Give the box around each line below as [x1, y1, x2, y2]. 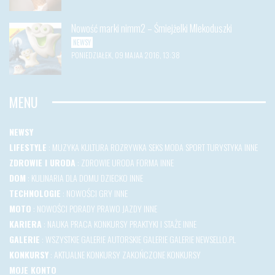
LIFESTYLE [9, 140, 47, 153]
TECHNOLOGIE [9, 186, 61, 199]
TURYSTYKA [207, 140, 242, 153]
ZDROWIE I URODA [9, 155, 76, 169]
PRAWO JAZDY [97, 201, 142, 215]
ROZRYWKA [110, 140, 147, 153]
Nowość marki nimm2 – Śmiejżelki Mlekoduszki [71, 20, 232, 36]
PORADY [69, 201, 95, 215]
